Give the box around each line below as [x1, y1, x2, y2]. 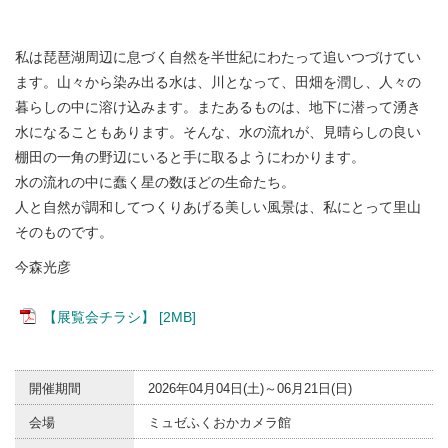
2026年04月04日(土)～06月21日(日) [148, 380, 352, 396]
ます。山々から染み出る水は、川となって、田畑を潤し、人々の [15, 73, 421, 90]
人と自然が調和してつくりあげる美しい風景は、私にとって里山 [15, 198, 421, 215]
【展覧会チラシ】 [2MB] [43, 308, 196, 325]
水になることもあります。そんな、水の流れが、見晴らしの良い [15, 123, 421, 140]
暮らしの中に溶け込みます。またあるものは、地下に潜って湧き [15, 98, 421, 115]
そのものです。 [15, 223, 113, 240]
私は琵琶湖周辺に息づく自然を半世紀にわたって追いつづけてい [15, 48, 421, 65]
